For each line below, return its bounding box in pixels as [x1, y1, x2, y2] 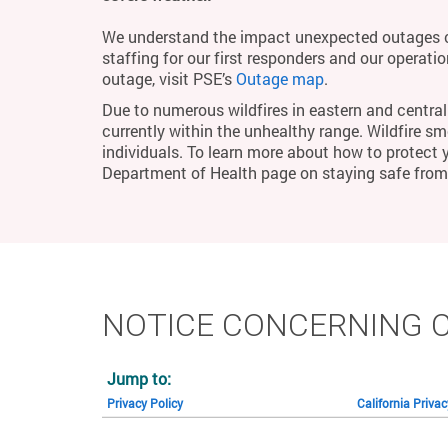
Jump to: [107, 368, 171, 389]
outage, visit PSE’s [102, 68, 236, 89]
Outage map [236, 68, 324, 89]
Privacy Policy [107, 395, 183, 411]
